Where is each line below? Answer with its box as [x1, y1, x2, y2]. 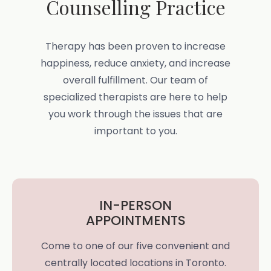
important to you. [94, 123, 177, 138]
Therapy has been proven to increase [45, 39, 226, 53]
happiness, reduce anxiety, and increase [41, 56, 230, 70]
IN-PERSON [99, 195, 172, 215]
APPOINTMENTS [85, 211, 186, 230]
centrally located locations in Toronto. [45, 255, 226, 270]
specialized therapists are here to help [44, 90, 227, 104]
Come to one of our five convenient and [41, 238, 230, 253]
